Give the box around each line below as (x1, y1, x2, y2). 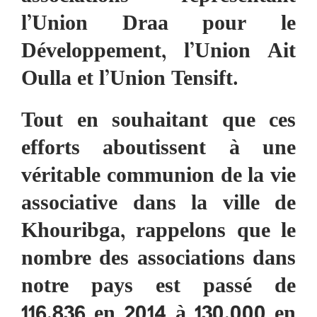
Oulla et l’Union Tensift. (21, 62, 238, 98)
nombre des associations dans (21, 242, 296, 278)
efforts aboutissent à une (21, 132, 296, 168)
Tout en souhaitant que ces (21, 104, 296, 140)
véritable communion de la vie (21, 159, 296, 195)
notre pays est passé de (21, 270, 296, 306)
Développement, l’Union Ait (21, 35, 296, 71)
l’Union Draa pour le (21, 7, 296, 43)
